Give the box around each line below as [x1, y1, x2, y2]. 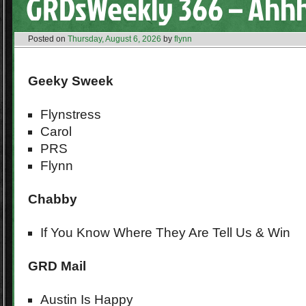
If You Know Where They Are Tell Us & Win [40, 225, 290, 240]
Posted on [28, 34, 66, 44]
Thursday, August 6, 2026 [68, 34, 161, 44]
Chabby [28, 192, 77, 206]
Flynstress [40, 107, 101, 122]
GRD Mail [28, 259, 86, 273]
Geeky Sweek [28, 74, 113, 88]
